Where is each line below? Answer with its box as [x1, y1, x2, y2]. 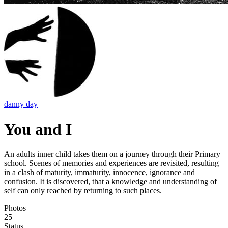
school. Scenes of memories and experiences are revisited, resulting [4, 159, 219, 168]
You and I [4, 120, 72, 138]
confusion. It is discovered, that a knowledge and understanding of [4, 177, 217, 186]
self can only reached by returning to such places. [4, 186, 162, 195]
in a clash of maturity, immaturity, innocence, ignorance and [4, 168, 195, 177]
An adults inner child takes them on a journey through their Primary [4, 150, 220, 159]
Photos [4, 204, 26, 213]
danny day [4, 100, 38, 109]
